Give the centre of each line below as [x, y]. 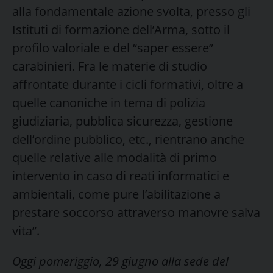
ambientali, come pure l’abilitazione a [116, 194]
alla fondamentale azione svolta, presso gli [131, 11]
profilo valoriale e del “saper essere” [113, 48]
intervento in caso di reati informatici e [121, 175]
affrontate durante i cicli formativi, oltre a [128, 84]
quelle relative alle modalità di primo [115, 157]
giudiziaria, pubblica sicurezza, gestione [122, 121]
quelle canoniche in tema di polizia [109, 102]
